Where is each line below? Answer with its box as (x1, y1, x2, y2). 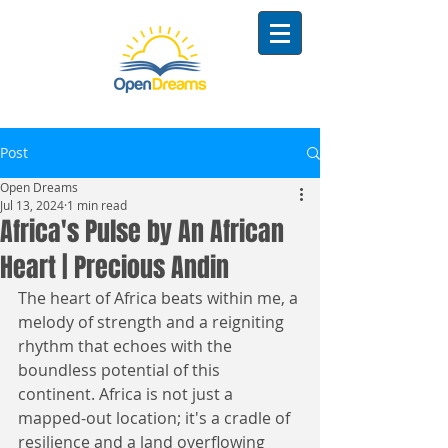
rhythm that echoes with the (18, 335, 236, 357)
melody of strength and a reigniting (18, 311, 288, 333)
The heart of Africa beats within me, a (18, 287, 302, 309)
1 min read (67, 197, 127, 213)
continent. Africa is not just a (18, 383, 237, 405)
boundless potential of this (18, 359, 224, 381)
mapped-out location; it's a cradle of (18, 407, 294, 429)
